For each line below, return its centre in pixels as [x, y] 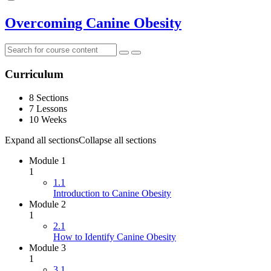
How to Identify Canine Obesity [115, 237]
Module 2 [47, 204]
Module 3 [47, 247]
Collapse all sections [117, 140]
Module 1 [47, 160]
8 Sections [49, 97]
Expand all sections [42, 140]
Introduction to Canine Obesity [112, 193]
